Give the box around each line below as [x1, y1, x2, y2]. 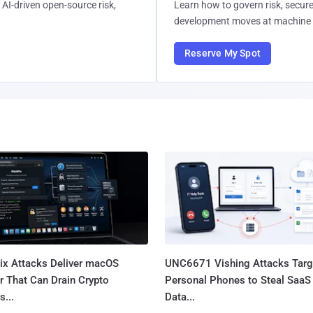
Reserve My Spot [184, 48, 261, 59]
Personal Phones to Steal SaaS [164, 273, 311, 286]
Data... [164, 290, 195, 303]
